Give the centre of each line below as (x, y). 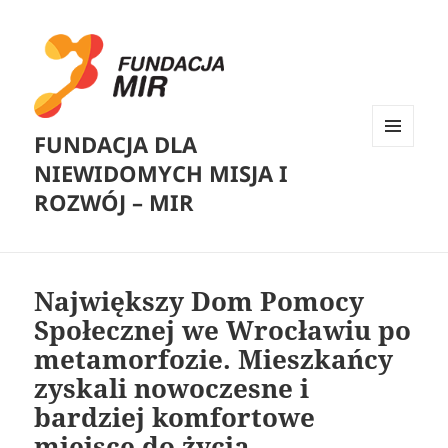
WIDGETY (400, 188)
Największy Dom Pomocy (199, 301)
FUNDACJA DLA (116, 144)
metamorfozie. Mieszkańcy (214, 359)
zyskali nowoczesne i (172, 388)
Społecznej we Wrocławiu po (223, 330)
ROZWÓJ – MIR (114, 202)
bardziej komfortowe (175, 417)
